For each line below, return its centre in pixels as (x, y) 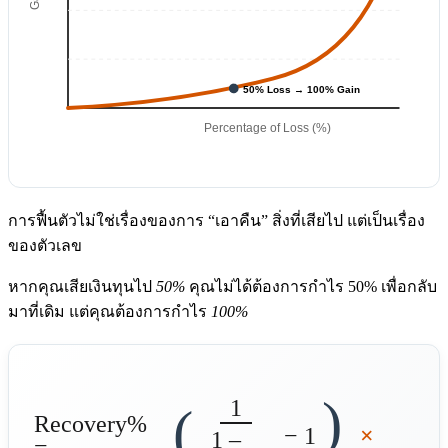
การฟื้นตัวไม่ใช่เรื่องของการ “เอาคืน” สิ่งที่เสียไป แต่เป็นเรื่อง (216, 221)
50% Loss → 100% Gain (302, 90)
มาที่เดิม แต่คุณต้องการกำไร (109, 312)
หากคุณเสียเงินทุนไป (82, 287)
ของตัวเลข (45, 246)
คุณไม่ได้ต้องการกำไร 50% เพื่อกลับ (311, 287)
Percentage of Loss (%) (268, 128)
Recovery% (90, 424)
